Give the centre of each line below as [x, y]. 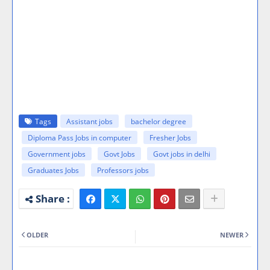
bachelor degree [159, 122]
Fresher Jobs [170, 138]
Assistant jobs [89, 122]
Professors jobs [123, 171]
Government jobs [57, 154]
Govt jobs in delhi [182, 154]
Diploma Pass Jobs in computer [80, 138]
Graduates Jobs [53, 171]
